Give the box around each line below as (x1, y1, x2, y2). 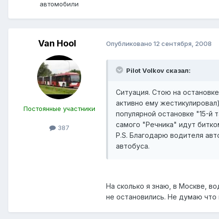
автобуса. (116, 141, 150, 150)
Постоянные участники (23, 104, 95, 112)
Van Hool (38, 38, 76, 48)
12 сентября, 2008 (153, 40, 212, 48)
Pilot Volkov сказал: (126, 66, 191, 74)
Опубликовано (106, 40, 153, 48)
